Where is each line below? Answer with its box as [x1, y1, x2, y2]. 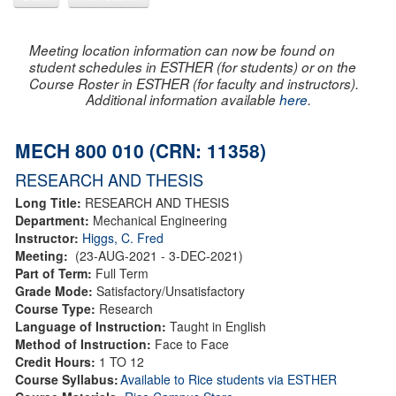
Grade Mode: [15, 281, 96, 300]
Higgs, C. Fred [82, 228, 164, 247]
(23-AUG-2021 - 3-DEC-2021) [72, 246, 247, 264]
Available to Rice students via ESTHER [120, 369, 337, 388]
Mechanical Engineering [93, 210, 227, 229]
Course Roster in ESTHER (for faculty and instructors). [29, 73, 359, 93]
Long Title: [15, 193, 85, 211]
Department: [15, 210, 93, 229]
